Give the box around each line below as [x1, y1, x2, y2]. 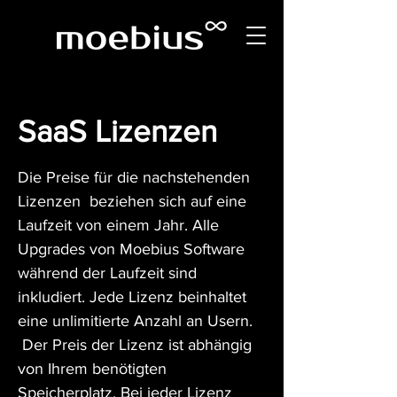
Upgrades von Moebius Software [18, 240, 245, 258]
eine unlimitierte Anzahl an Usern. [18, 312, 253, 330]
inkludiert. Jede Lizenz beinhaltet [18, 288, 246, 306]
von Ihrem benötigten [18, 360, 167, 378]
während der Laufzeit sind [18, 264, 197, 282]
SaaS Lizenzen [18, 114, 217, 148]
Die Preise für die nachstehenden [18, 168, 250, 186]
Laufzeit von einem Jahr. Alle [18, 216, 219, 234]
